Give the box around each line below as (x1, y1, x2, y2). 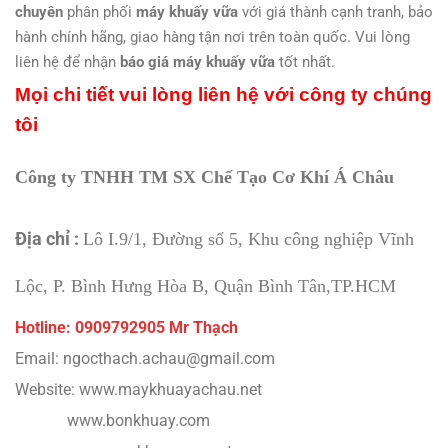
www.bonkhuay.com (15, 410, 210, 430)
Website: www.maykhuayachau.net (15, 379, 262, 399)
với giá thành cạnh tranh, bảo (238, 3, 433, 22)
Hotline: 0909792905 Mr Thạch (15, 317, 238, 337)
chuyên (15, 3, 63, 22)
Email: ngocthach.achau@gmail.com (15, 348, 275, 368)
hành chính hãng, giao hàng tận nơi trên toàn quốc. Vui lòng (15, 28, 410, 47)
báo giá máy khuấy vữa (120, 53, 275, 72)
